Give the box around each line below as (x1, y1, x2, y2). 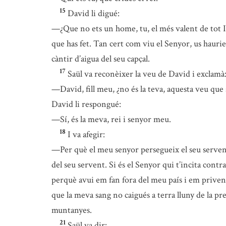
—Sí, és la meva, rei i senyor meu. (51, 114, 171, 125)
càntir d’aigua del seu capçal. (51, 53, 150, 65)
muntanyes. (51, 204, 92, 216)
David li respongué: (51, 98, 121, 110)
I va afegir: (68, 129, 105, 140)
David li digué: (68, 8, 120, 19)
